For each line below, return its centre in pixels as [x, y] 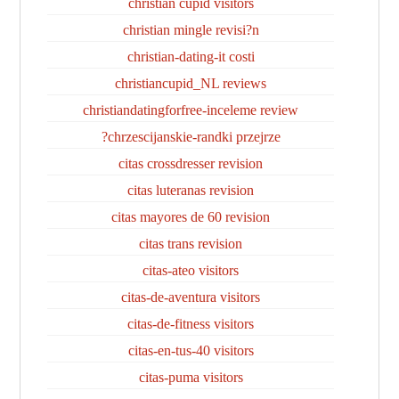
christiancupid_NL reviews [191, 83]
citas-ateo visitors [191, 270]
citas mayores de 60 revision [191, 217]
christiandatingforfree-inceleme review [191, 110]
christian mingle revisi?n [191, 30]
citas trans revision [191, 244]
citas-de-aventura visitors [191, 297]
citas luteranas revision [191, 190]
